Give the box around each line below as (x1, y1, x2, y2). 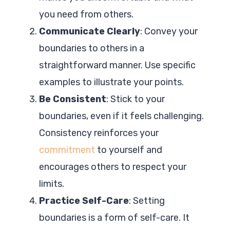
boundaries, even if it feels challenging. (39, 110, 204, 122)
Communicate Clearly (39, 25, 140, 37)
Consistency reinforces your (39, 127, 159, 139)
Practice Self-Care (39, 195, 129, 206)
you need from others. (39, 8, 133, 20)
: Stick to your (106, 93, 165, 105)
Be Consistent (39, 93, 106, 105)
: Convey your (140, 25, 198, 37)
